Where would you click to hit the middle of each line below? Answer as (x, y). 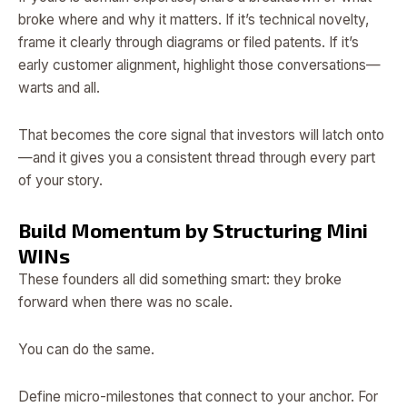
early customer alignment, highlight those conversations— (199, 65)
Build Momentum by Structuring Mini (193, 229)
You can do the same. (86, 349)
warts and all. (59, 88)
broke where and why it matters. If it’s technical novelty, (194, 20)
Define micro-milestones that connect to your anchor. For (198, 396)
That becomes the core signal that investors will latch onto (201, 135)
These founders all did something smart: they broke (180, 279)
